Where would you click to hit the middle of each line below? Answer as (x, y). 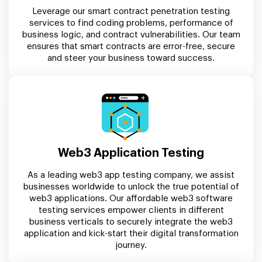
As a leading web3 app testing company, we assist (131, 175)
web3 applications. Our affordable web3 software (131, 198)
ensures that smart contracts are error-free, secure (131, 46)
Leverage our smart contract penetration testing (131, 11)
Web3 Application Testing (131, 153)
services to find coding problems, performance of (131, 23)
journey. (131, 245)
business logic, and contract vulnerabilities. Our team (131, 35)
